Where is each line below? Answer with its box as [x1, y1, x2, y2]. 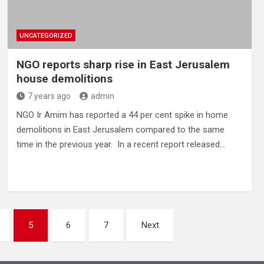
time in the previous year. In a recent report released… [16, 138, 225, 150]
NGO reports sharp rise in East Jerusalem [16, 57, 230, 71]
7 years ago [27, 91, 71, 101]
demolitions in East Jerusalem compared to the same [16, 124, 225, 135]
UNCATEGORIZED [19, 31, 72, 39]
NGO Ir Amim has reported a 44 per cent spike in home [16, 109, 228, 120]
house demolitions [16, 71, 113, 85]
